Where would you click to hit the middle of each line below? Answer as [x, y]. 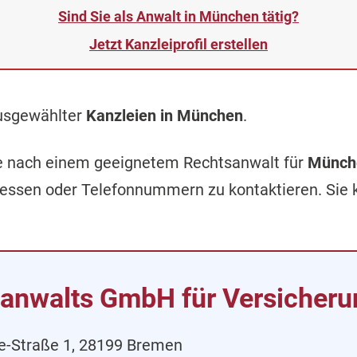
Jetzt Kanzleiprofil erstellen [178, 44]
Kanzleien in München [165, 116]
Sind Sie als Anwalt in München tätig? [178, 16]
